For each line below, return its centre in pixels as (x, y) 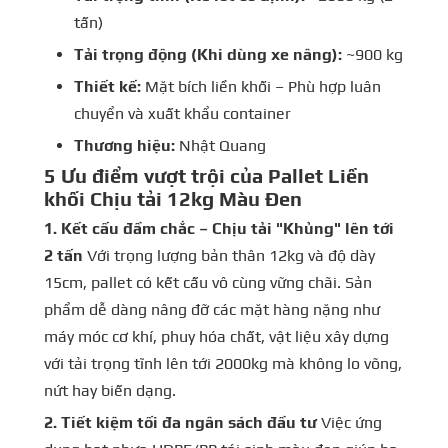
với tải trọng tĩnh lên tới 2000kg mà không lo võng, (223, 363)
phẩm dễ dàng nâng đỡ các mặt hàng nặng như (212, 309)
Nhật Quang (220, 145)
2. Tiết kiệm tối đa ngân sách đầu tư (180, 422)
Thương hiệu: (124, 145)
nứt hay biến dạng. (110, 390)
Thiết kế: (107, 86)
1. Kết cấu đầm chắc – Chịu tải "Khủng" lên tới (219, 228)
